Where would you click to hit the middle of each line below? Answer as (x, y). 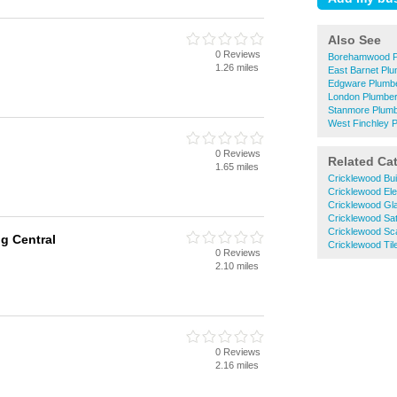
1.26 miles (237, 67)
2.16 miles (237, 365)
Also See (354, 40)
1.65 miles (237, 167)
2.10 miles (237, 266)
